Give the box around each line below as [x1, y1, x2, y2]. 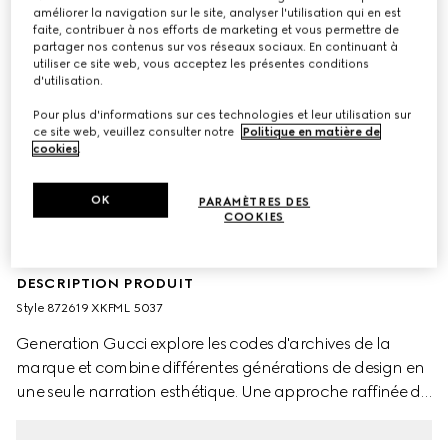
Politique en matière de [242, 124, 381, 139]
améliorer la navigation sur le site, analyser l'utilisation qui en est [33, 5, 402, 20]
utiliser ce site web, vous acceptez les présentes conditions [33, 56, 370, 71]
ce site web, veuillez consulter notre [33, 124, 238, 139]
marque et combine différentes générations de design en [16, 358, 425, 377]
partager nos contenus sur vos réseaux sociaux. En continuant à [33, 39, 399, 54]
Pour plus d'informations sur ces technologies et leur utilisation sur [33, 107, 412, 122]
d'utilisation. [33, 73, 104, 88]
